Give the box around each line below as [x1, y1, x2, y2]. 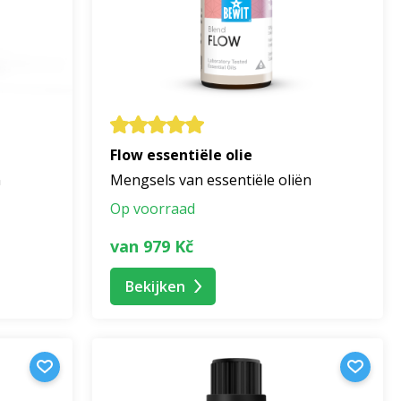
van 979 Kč [110, 235, 193, 257]
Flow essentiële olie [110, 145, 252, 166]
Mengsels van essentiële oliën [110, 170, 311, 191]
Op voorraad [110, 199, 195, 219]
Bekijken [125, 276, 185, 296]
